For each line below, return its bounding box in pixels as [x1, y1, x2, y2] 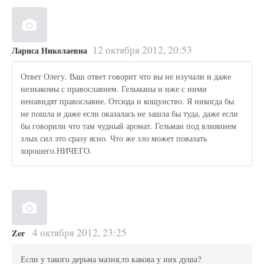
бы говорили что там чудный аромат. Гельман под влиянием [21, 120, 237, 132]
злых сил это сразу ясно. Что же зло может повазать [21, 133, 207, 144]
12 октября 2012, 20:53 [92, 42, 192, 57]
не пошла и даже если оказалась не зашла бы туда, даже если [21, 108, 239, 120]
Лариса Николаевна [12, 44, 87, 57]
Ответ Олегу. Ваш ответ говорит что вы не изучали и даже [21, 71, 232, 82]
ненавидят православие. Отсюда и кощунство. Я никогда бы [21, 95, 235, 107]
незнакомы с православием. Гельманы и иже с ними [21, 83, 207, 95]
